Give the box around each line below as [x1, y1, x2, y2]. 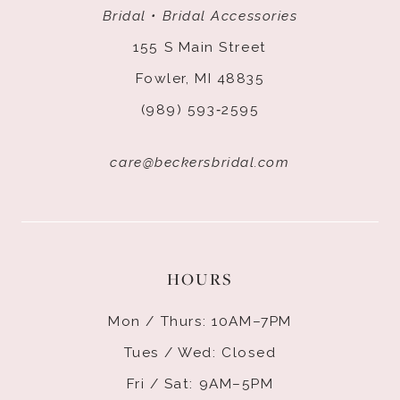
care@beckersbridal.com [110, 153, 290, 171]
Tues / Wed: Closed [123, 344, 277, 362]
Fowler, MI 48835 [135, 69, 265, 87]
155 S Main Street [133, 37, 267, 55]
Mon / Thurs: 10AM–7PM [108, 312, 292, 330]
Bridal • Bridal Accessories [102, 6, 298, 24]
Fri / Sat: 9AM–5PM [126, 375, 274, 393]
